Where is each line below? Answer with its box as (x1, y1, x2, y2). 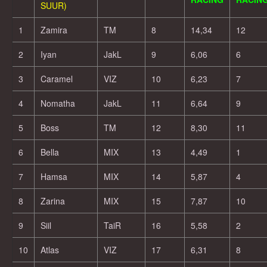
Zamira (41, 24, 67, 36)
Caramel (41, 73, 73, 85)
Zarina (41, 195, 65, 207)
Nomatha (41, 97, 75, 109)
